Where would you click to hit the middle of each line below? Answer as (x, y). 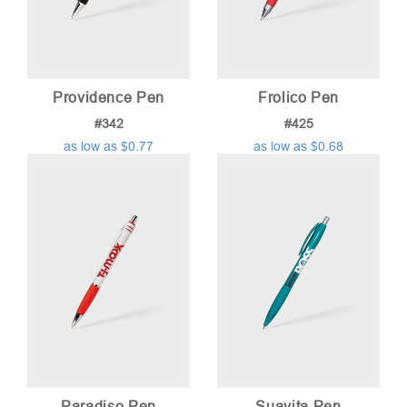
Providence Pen (109, 97)
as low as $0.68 (298, 146)
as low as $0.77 (109, 146)
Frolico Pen (298, 97)
